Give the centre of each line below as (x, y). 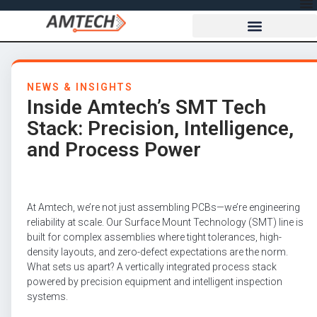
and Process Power (114, 150)
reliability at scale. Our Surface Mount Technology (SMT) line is (165, 222)
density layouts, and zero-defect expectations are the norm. (157, 252)
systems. (47, 296)
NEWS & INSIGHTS (80, 87)
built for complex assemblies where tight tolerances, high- (154, 237)
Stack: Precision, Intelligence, (160, 128)
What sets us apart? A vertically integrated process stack (152, 267)
